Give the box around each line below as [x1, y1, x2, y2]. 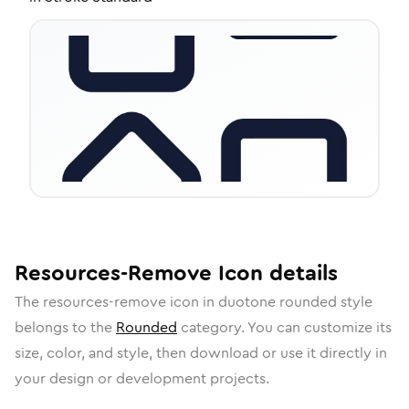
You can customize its [247, 317, 392, 338]
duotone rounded [218, 291, 337, 312]
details [263, 257, 338, 288]
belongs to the [15, 317, 116, 338]
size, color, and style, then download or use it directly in [15, 342, 387, 363]
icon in [166, 291, 218, 312]
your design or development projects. [15, 368, 269, 389]
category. [177, 317, 247, 338]
